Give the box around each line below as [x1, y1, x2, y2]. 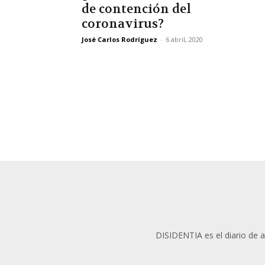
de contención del [82, 1, 191, 17]
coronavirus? [82, 16, 164, 32]
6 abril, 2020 [166, 35, 203, 44]
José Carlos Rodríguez [82, 35, 157, 44]
